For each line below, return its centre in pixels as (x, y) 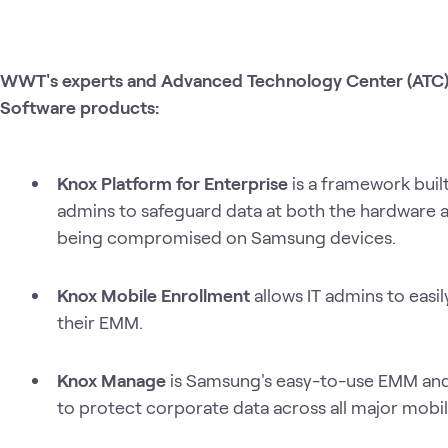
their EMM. (99, 322)
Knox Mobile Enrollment (155, 295)
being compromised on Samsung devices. (226, 237)
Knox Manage (113, 380)
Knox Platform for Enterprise (174, 183)
